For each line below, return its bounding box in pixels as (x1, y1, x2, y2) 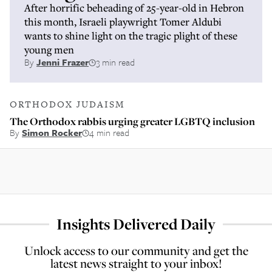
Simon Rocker (22, 126, 82, 139)
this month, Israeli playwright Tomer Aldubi (24, 15, 222, 29)
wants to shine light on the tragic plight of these (24, 29, 237, 42)
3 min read (96, 55, 135, 69)
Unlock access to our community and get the (24, 242, 248, 259)
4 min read (89, 126, 129, 139)
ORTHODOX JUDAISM (10, 98, 125, 110)
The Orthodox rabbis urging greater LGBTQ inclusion (10, 114, 255, 128)
